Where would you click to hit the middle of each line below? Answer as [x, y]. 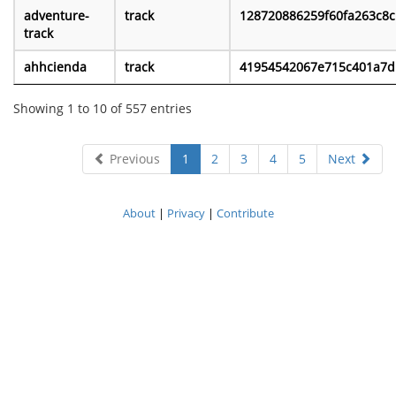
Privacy [186, 213]
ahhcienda [55, 67]
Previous [133, 159]
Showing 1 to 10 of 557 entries [103, 108]
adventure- [57, 16]
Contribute [245, 213]
